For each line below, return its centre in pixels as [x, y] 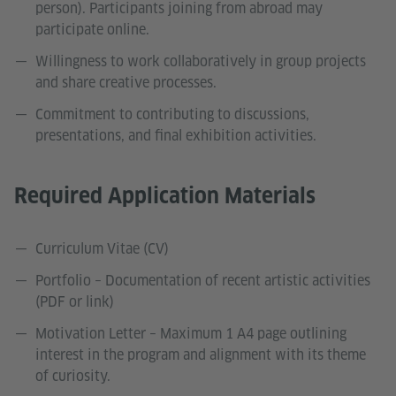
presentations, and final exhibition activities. [176, 135]
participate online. [92, 29]
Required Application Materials [165, 195]
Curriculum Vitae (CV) [102, 248]
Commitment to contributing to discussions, [172, 114]
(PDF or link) [75, 301]
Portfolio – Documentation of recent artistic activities [203, 280]
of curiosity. [73, 376]
